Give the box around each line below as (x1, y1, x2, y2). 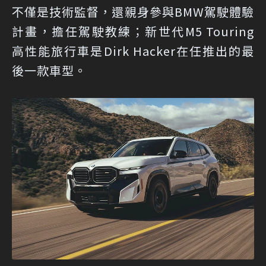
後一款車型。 (12, 62, 87, 80)
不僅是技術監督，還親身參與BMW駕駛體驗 (12, 3, 254, 21)
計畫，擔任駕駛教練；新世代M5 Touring (12, 23, 254, 40)
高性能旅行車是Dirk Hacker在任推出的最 (12, 42, 254, 60)
